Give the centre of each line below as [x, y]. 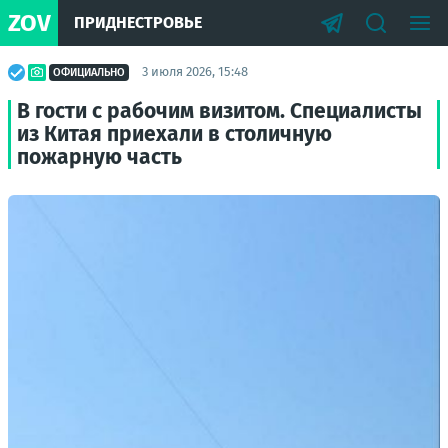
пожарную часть [99, 157]
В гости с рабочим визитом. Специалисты [219, 111]
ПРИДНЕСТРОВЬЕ [138, 22]
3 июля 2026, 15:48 [195, 71]
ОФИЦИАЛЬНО [89, 72]
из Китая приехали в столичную [174, 134]
